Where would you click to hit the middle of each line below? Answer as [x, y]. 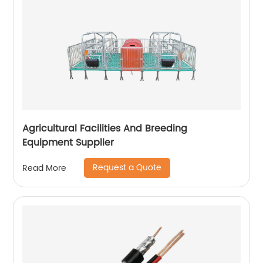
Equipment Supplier [68, 143]
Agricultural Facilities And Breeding [105, 129]
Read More [45, 168]
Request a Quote [127, 168]
